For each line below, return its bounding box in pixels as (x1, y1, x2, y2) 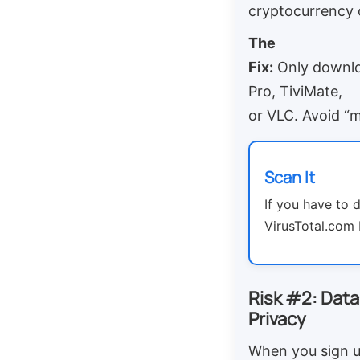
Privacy (248, 306, 306, 331)
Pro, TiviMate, (248, 82, 342, 100)
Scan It (264, 166, 315, 189)
